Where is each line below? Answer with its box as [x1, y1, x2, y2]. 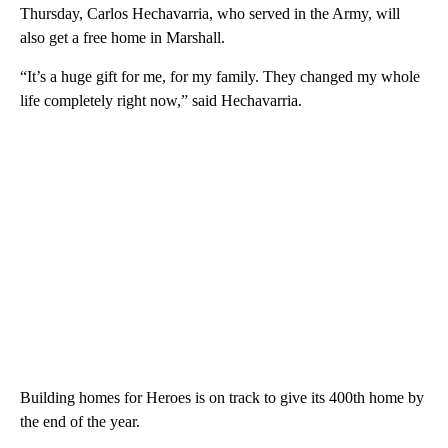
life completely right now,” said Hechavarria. [20, 91, 302, 109]
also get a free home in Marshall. [20, 28, 225, 46]
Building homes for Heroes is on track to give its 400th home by [20, 388, 424, 406]
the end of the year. [20, 412, 140, 430]
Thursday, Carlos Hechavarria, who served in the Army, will [20, 4, 400, 22]
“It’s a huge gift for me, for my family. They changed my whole [20, 67, 420, 85]
